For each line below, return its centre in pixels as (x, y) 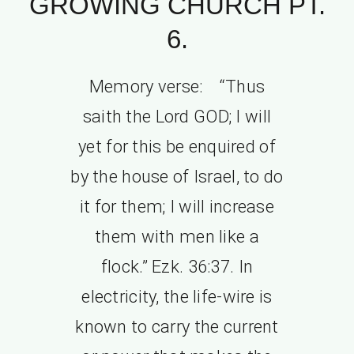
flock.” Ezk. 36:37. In (177, 266)
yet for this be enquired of (177, 146)
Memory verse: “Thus (177, 86)
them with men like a (177, 236)
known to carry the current (177, 326)
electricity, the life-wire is (177, 296)
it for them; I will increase (177, 206)
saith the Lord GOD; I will (177, 116)
